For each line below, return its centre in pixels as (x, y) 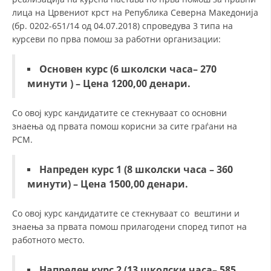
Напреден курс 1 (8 (86, 169)
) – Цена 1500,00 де (113, 184)
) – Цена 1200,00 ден (119, 83)
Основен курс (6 (80, 69)
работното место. (48, 240)
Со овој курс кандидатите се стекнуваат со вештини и (126, 213)
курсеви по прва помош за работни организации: (116, 39)
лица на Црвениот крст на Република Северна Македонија (135, 12)
